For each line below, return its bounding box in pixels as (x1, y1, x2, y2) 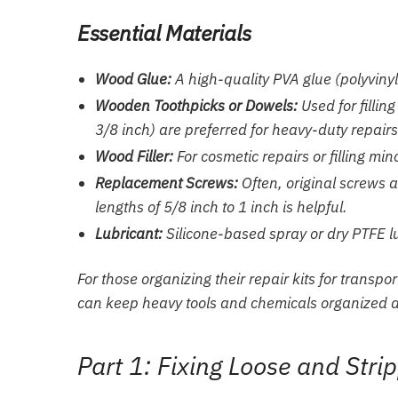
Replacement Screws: (95, 173, 238, 194)
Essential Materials (77, 19, 251, 48)
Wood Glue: (95, 69, 171, 90)
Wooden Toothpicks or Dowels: (95, 96, 298, 116)
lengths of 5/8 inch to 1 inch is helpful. (95, 197, 347, 218)
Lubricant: (95, 224, 163, 244)
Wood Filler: (95, 147, 173, 167)
